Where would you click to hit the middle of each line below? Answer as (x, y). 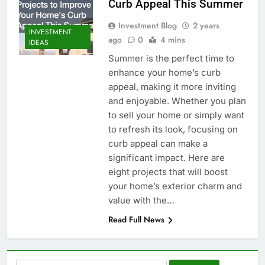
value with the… (141, 201)
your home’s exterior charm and (175, 186)
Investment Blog (147, 26)
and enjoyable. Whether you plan (177, 101)
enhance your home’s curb (164, 73)
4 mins (172, 40)
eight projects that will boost (168, 172)
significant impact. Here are (166, 158)
